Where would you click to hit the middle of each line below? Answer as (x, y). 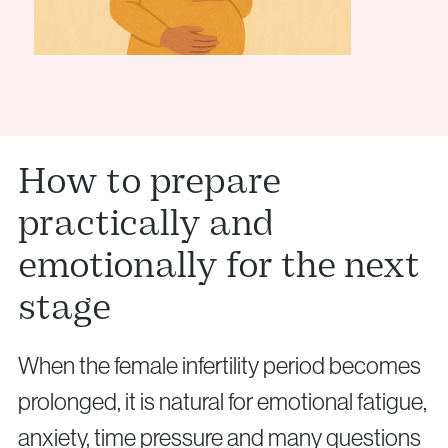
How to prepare (149, 181)
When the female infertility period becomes (219, 366)
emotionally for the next (219, 265)
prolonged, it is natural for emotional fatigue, (222, 402)
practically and (146, 223)
